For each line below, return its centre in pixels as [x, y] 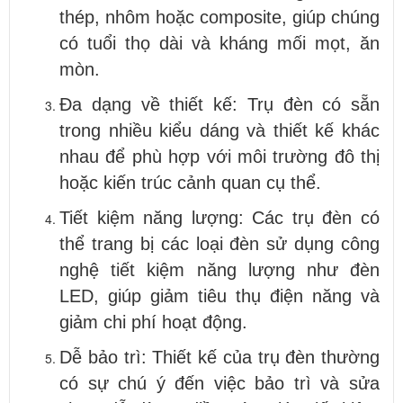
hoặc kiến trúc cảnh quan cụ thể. [190, 182]
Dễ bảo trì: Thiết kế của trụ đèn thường [219, 357]
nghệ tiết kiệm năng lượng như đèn [219, 269]
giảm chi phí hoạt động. [153, 322]
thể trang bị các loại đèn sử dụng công [219, 243]
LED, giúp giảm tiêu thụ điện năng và [219, 296]
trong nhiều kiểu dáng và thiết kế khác [219, 130]
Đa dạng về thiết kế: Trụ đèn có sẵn [219, 104]
